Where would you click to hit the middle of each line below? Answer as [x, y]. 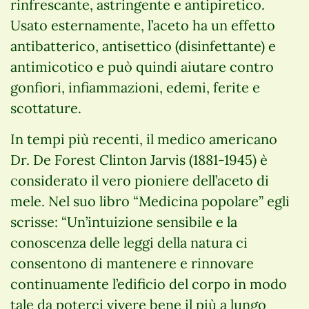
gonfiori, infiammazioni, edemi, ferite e [135, 87]
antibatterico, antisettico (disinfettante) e [143, 46]
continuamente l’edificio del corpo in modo [149, 283]
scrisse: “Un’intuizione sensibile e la [124, 221]
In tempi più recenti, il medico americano [144, 139]
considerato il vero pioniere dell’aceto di [140, 180]
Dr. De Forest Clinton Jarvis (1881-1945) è [139, 159]
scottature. [46, 108]
